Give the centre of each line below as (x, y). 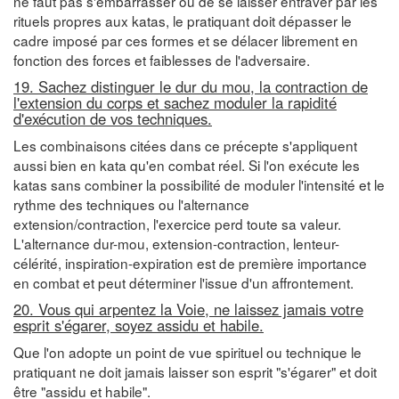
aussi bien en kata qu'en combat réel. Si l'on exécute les (187, 164)
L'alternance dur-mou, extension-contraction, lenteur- (176, 243)
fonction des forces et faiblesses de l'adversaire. (162, 59)
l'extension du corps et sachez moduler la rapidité (175, 102)
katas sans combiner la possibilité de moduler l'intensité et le (199, 184)
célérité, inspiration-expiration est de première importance (190, 262)
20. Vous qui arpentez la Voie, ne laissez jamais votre (188, 309)
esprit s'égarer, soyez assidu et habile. (138, 325)
